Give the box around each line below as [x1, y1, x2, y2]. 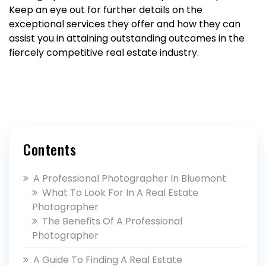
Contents [23, 138, 76, 160]
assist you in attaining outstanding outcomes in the [9, 31, 245, 45]
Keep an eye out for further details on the [9, 3, 202, 17]
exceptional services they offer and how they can [9, 17, 240, 31]
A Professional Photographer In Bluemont [33, 172, 226, 185]
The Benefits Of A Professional [42, 214, 182, 228]
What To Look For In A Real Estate [42, 186, 198, 199]
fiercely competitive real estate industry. [9, 46, 199, 59]
